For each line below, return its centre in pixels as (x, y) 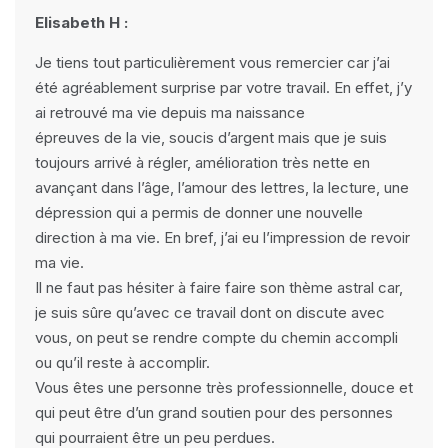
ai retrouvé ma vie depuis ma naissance (170, 112)
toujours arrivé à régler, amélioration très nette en (202, 162)
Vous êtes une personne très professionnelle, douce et (224, 387)
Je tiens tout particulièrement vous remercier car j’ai (212, 62)
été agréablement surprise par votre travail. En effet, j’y (223, 87)
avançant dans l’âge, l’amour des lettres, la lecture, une (222, 187)
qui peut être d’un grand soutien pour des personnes (214, 412)
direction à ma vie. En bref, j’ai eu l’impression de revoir (222, 237)
